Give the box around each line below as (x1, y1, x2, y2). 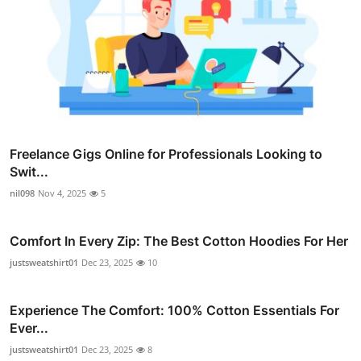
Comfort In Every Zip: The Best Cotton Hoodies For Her (10, 233, 348, 250)
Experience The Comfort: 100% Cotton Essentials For (10, 302, 339, 319)
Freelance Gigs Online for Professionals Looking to (10, 146, 322, 163)
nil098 (10, 187, 35, 200)
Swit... (10, 164, 48, 180)
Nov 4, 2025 (38, 187, 86, 200)
